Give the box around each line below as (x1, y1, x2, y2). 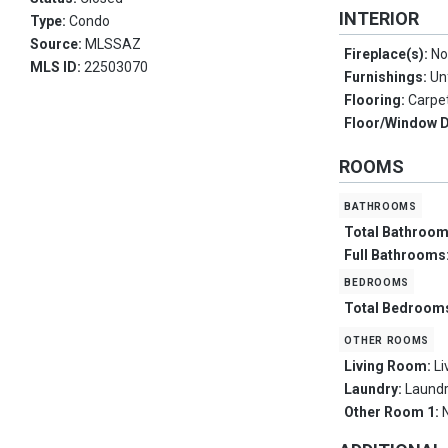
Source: (30, 36, 85, 53)
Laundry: (344, 381, 406, 398)
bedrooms (344, 273, 410, 290)
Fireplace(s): (344, 46, 432, 63)
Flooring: (344, 92, 409, 109)
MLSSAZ (85, 36, 141, 53)
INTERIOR (339, 8, 420, 30)
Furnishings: (344, 69, 431, 86)
